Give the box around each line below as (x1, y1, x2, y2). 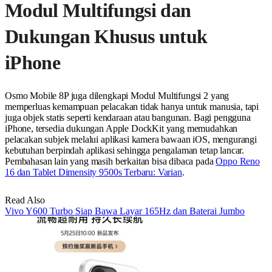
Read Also (5, 195, 45, 206)
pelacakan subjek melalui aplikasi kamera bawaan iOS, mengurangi (5, 134, 257, 145)
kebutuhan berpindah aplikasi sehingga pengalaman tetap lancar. (5, 145, 245, 156)
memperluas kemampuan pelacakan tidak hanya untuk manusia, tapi (5, 101, 259, 112)
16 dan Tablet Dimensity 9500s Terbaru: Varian (5, 167, 182, 178)
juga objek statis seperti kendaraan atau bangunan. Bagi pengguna (5, 112, 251, 123)
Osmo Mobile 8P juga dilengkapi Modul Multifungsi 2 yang (5, 90, 229, 101)
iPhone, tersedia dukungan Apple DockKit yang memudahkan (5, 123, 238, 134)
